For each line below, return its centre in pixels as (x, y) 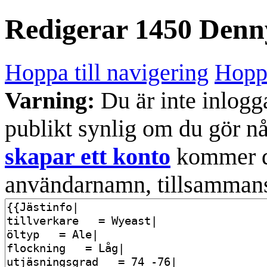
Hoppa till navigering (107, 72)
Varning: (50, 100)
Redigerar (70, 29)
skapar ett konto (88, 156)
